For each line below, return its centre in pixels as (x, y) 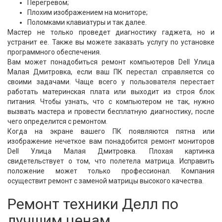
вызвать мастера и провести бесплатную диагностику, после (111, 111)
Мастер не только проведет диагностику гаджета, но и (111, 32)
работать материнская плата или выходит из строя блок (111, 92)
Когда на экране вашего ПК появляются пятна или (111, 131)
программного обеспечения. (54, 52)
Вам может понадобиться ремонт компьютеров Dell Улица (111, 62)
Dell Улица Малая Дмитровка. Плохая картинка (111, 151)
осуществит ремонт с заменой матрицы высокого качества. (106, 181)
